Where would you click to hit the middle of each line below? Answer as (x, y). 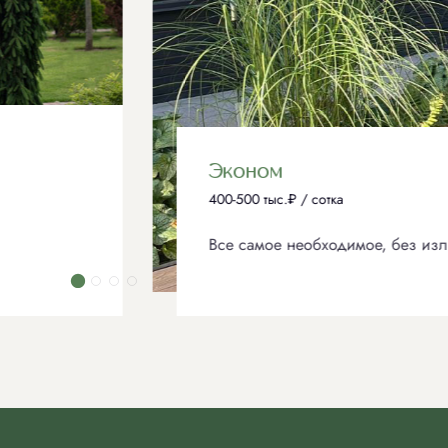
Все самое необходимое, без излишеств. (217, 244)
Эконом (108, 171)
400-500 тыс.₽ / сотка (138, 198)
